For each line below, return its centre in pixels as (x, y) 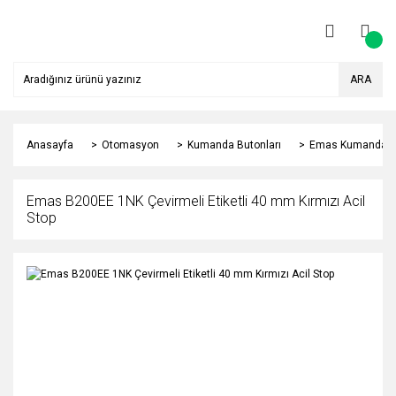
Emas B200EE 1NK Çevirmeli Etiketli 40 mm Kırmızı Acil (196, 201)
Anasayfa (50, 145)
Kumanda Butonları (234, 145)
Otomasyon (130, 145)
